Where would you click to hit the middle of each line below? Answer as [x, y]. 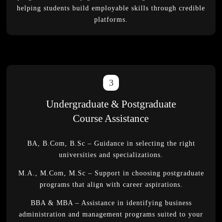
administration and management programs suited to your [111, 214]
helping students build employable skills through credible [111, 8]
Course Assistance [111, 118]
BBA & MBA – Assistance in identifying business [111, 203]
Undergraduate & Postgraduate [111, 104]
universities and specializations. [111, 155]
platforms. [111, 20]
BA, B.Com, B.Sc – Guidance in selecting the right [111, 143]
